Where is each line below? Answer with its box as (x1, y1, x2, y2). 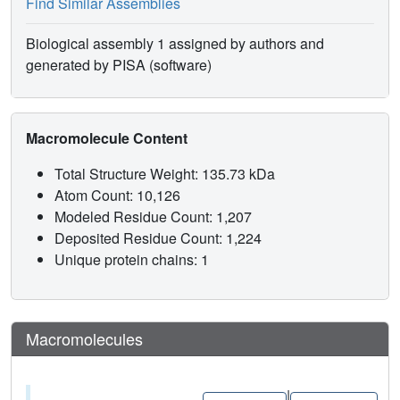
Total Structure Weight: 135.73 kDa (54, 162, 279, 184)
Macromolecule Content (26, 127, 191, 148)
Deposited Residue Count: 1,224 (54, 227, 265, 248)
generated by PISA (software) (26, 54, 212, 75)
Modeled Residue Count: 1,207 (54, 205, 255, 227)
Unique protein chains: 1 (54, 248, 209, 270)
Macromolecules (26, 326, 143, 350)
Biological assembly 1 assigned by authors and (26, 32, 324, 54)
